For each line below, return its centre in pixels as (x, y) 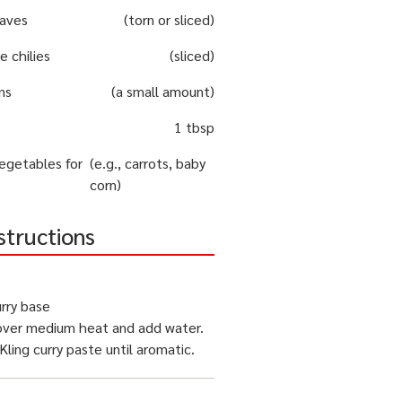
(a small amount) (163, 92)
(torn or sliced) (169, 20)
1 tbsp (194, 127)
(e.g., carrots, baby (147, 163)
